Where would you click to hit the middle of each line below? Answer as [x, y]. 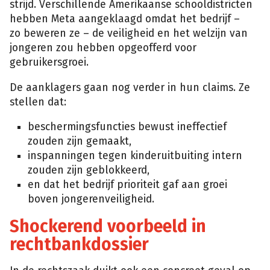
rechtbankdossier [79, 244]
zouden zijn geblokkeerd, [89, 171]
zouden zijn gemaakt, [80, 142]
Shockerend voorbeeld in [108, 226]
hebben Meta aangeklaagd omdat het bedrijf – [125, 19]
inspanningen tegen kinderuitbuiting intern [135, 156]
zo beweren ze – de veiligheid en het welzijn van [129, 33]
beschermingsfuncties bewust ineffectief [127, 127]
